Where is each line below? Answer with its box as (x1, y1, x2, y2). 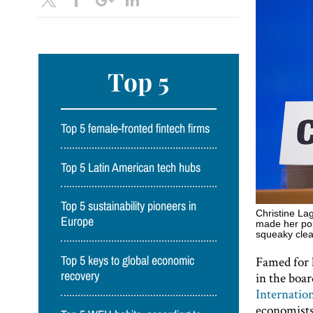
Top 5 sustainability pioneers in (61, 199, 197, 214)
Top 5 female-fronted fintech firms (61, 122, 210, 136)
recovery (61, 268, 100, 283)
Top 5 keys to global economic (61, 253, 195, 268)
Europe (61, 214, 94, 229)
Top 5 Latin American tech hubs (61, 160, 201, 175)
